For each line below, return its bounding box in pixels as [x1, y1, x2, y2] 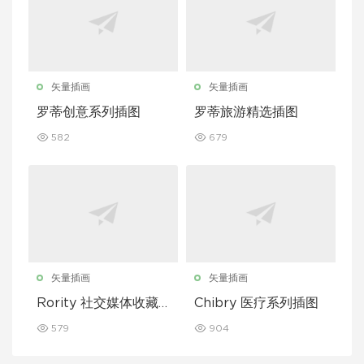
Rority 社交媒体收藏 [37, 297, 158, 310]
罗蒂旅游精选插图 [194, 106, 298, 119]
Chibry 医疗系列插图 [194, 297, 318, 310]
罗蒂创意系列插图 [37, 106, 141, 119]
